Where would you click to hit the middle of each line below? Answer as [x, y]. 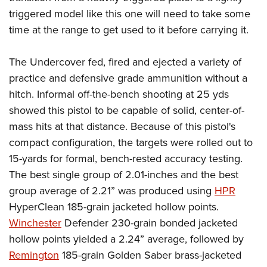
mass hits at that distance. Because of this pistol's [122, 127]
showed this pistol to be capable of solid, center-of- [127, 111]
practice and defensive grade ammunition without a [128, 78]
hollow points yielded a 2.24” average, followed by [126, 239]
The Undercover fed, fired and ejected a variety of [125, 62]
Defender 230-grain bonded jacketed [150, 223]
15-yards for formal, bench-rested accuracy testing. [126, 159]
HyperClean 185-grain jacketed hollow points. [114, 207]
